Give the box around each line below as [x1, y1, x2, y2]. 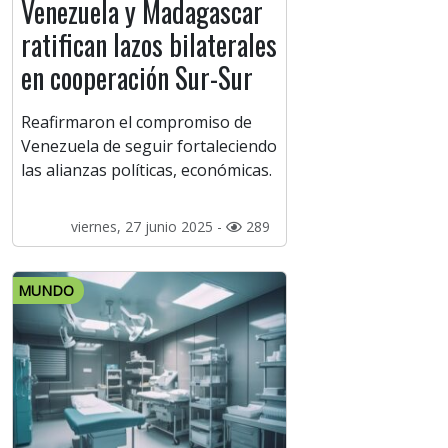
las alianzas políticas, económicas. [21, 159, 272, 182]
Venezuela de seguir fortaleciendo [21, 135, 277, 158]
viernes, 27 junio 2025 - [70, 217, 226, 237]
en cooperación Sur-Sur [21, 57, 253, 99]
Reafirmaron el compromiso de [21, 111, 252, 134]
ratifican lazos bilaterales [21, 24, 277, 66]
